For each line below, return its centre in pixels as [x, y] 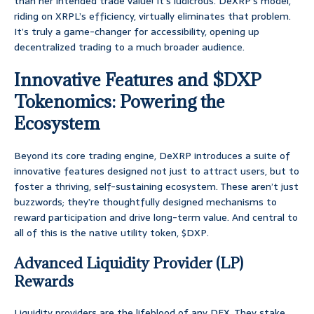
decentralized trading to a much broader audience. [129, 47]
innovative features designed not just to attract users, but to [157, 171]
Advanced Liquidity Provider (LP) [129, 264]
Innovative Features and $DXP [138, 80]
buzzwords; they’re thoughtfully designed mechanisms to [145, 202]
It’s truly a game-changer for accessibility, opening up [137, 32]
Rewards [44, 282]
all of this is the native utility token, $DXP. [111, 233]
